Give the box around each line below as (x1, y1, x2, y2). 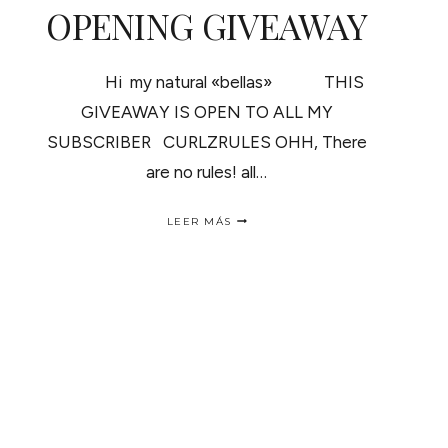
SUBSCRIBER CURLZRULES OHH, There (46, 131, 367, 152)
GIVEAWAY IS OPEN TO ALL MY (80, 101, 333, 122)
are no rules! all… (146, 161, 268, 182)
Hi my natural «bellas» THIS (49, 71, 365, 92)
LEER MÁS (166, 214, 232, 228)
